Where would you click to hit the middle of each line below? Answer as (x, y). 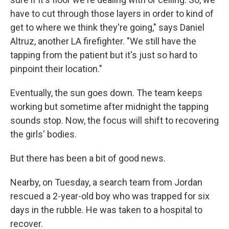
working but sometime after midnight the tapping (109, 107)
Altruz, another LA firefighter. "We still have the (103, 41)
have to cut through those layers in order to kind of (112, 14)
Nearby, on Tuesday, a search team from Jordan (106, 182)
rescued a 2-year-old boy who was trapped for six (110, 196)
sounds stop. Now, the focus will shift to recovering (114, 120)
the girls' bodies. (43, 134)
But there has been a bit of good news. (88, 158)
